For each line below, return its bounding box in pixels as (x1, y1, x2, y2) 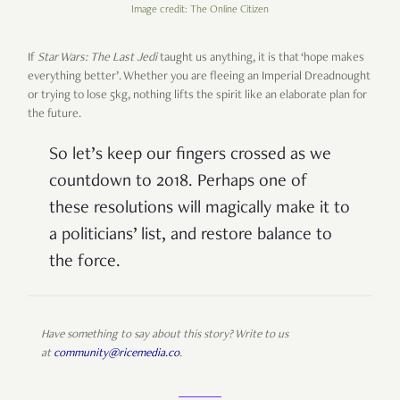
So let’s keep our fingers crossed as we (49, 146, 331, 165)
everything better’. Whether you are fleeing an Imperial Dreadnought (28, 71, 371, 84)
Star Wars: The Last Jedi (37, 52, 157, 65)
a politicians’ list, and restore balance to (49, 227, 332, 246)
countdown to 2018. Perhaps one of (49, 173, 308, 192)
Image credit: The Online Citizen (131, 4, 269, 16)
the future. (28, 108, 81, 121)
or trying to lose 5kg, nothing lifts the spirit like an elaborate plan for (28, 89, 367, 103)
